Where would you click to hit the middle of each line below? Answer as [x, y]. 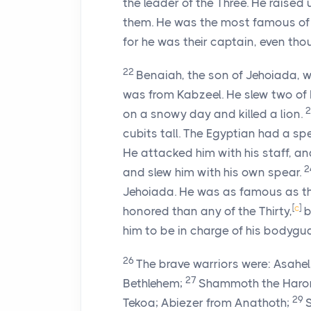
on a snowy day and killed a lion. [213, 114]
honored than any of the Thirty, [208, 211]
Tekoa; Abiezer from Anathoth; [206, 303]
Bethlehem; [153, 283]
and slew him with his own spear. [212, 172]
